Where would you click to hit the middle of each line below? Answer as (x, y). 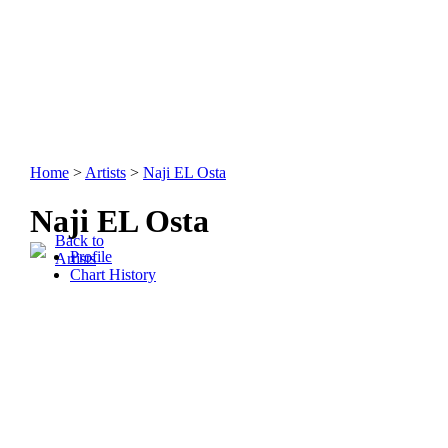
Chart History (113, 274)
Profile (91, 256)
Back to (79, 240)
